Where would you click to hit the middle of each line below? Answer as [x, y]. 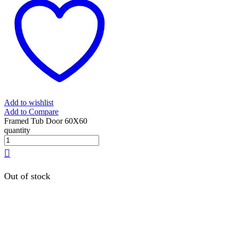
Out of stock [27, 176]
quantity [17, 130]
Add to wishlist [29, 102]
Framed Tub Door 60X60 [46, 121]
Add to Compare [31, 111]
